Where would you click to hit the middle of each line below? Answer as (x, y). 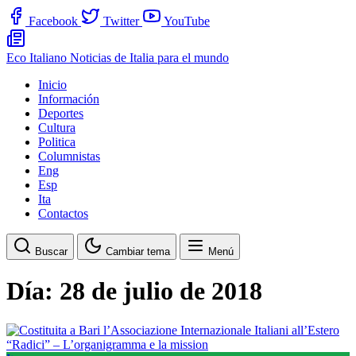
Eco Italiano (38, 58)
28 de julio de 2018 (161, 291)
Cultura (57, 128)
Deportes (61, 113)
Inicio (52, 85)
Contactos (63, 213)
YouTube (187, 21)
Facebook (53, 21)
